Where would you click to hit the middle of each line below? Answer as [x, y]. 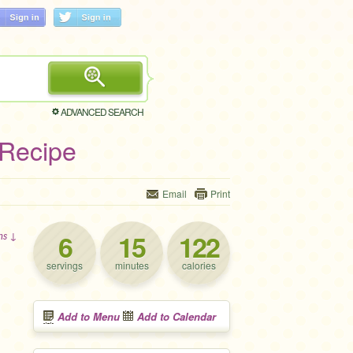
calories [199, 265]
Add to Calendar [176, 316]
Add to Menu [89, 316]
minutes [132, 265]
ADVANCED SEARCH [102, 111]
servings [65, 265]
